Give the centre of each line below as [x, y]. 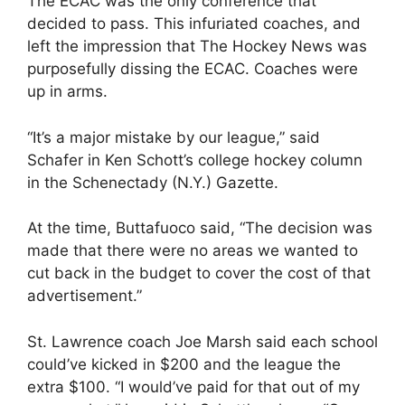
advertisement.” [85, 296]
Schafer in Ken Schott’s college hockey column [195, 160]
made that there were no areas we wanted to [193, 250]
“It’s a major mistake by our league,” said [174, 137]
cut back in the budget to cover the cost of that [199, 273]
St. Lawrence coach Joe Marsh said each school [202, 341]
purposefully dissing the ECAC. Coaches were [193, 69]
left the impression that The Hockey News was [197, 46]
